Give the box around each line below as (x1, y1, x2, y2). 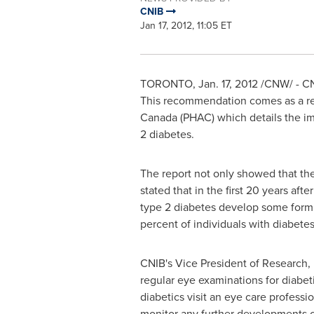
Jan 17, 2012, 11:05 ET (139, 18, 232, 33)
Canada (139, 109, 177, 125)
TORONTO (139, 76, 193, 92)
